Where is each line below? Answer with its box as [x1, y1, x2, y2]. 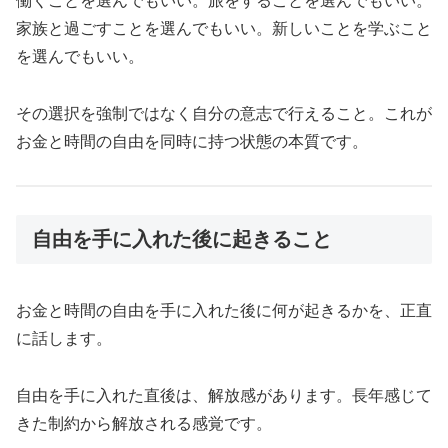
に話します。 [16, 329, 112, 347]
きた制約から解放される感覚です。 [16, 414, 272, 432]
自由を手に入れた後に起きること [32, 228, 332, 251]
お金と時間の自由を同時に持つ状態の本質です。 [16, 132, 368, 150]
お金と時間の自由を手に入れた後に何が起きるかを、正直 [16, 301, 432, 319]
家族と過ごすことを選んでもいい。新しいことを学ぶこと [16, 20, 432, 38]
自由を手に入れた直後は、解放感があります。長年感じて [16, 386, 432, 404]
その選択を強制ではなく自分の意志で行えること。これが [16, 104, 432, 122]
